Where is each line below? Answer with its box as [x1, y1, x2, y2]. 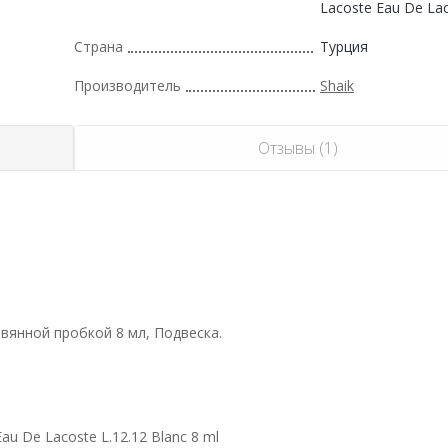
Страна [74, 36, 123, 56]
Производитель [74, 75, 181, 95]
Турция [320, 36, 368, 56]
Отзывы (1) [258, 136, 338, 159]
